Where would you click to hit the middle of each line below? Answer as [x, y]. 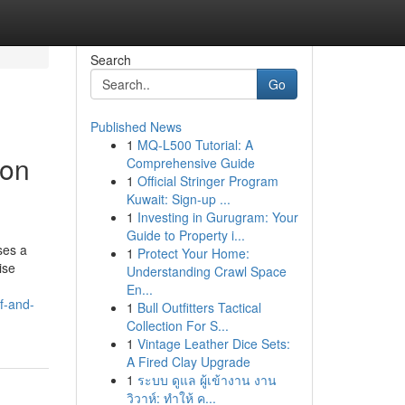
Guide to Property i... [185, 235]
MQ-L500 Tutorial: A [195, 145]
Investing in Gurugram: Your [217, 217]
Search [110, 60]
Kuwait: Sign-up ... [178, 199]
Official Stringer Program [207, 181]
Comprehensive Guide [190, 163]
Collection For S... [177, 325]
